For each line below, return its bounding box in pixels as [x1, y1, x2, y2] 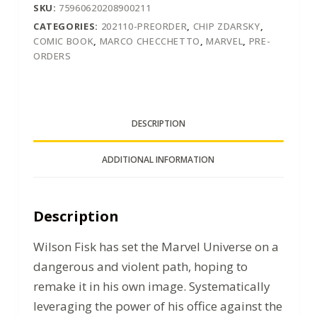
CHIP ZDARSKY [192, 19, 260, 33]
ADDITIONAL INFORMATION [102, 153, 215, 166]
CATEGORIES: [33, 19, 101, 33]
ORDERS [33, 49, 71, 62]
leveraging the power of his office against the [33, 298, 282, 315]
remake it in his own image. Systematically [33, 278, 270, 295]
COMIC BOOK [33, 34, 94, 47]
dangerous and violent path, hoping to [33, 258, 248, 275]
